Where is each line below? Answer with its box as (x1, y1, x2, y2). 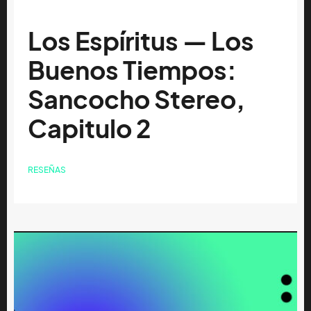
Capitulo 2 (28, 114, 151, 144)
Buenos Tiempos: (28, 56, 237, 86)
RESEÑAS (28, 165, 66, 176)
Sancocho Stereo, (28, 85, 245, 115)
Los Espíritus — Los (28, 26, 254, 57)
